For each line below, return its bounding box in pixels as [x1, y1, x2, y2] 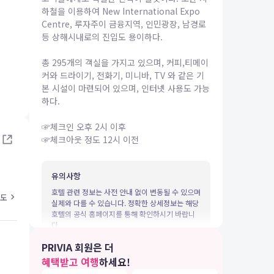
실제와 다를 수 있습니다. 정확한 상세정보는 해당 [51, 198, 199, 208]
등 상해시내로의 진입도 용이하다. [42, 31, 163, 43]
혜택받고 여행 [42, 254, 99, 269]
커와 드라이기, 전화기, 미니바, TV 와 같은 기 [42, 69, 204, 81]
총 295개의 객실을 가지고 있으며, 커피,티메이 [42, 56, 209, 68]
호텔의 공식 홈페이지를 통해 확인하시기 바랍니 [51, 209, 195, 219]
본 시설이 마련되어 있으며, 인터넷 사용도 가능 [42, 82, 210, 94]
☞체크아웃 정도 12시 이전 [42, 133, 139, 146]
